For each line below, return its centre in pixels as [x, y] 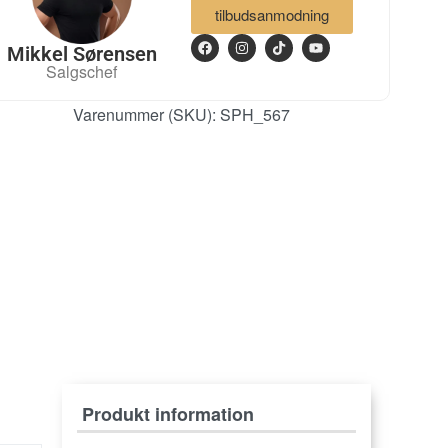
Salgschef [82, 71]
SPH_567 [254, 114]
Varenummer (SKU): [144, 114]
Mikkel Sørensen [81, 53]
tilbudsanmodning [272, 14]
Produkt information [168, 413]
